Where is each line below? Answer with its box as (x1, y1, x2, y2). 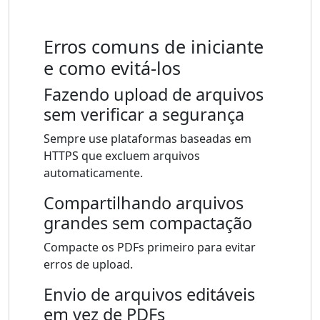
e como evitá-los (44, 56, 181, 81)
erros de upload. (44, 256, 133, 273)
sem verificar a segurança (44, 103, 244, 126)
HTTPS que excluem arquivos (44, 148, 200, 164)
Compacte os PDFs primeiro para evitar (44, 239, 256, 256)
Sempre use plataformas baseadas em (44, 131, 251, 147)
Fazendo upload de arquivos (44, 83, 264, 106)
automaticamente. (44, 165, 143, 181)
